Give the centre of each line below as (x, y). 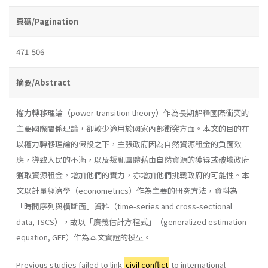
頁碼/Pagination (47, 21)
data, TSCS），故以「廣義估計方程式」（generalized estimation (131, 221)
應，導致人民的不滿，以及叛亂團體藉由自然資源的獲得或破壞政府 (133, 159)
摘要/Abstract (43, 82)
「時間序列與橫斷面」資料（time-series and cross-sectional (124, 206)
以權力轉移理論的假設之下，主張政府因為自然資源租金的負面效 (129, 144)
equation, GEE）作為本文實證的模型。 (84, 237)
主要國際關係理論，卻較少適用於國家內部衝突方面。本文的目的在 (133, 128)
